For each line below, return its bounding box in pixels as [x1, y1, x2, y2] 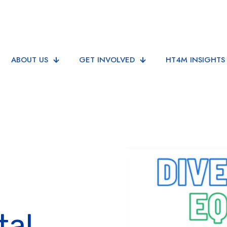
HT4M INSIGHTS [166, 54, 225, 66]
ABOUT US [11, 54, 49, 66]
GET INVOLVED [79, 54, 135, 66]
